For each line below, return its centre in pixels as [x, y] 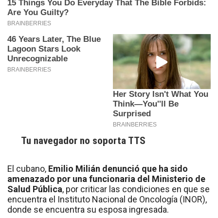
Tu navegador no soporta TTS [83, 141]
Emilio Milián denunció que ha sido [118, 169]
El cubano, [28, 169]
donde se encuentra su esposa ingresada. [88, 210]
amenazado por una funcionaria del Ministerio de [106, 179]
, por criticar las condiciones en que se [136, 189]
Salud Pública [35, 189]
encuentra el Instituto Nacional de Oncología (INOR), [107, 200]
